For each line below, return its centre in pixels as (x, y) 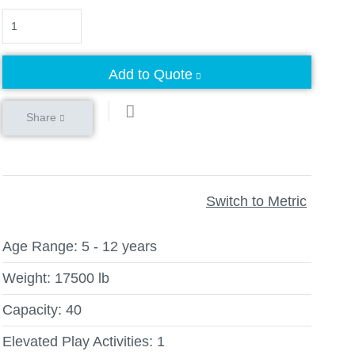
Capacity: (32, 310)
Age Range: (40, 246)
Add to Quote (151, 74)
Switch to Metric (256, 201)
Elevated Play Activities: (78, 342)
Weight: (27, 278)
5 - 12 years (119, 246)
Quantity (28, 18)
